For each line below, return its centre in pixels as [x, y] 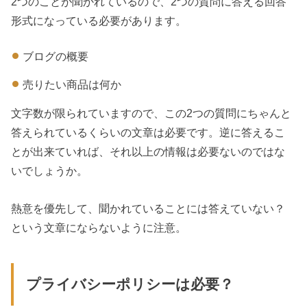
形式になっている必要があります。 [99, 20]
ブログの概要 [55, 57]
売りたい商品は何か [72, 84]
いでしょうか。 [50, 171]
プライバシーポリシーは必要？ [130, 285]
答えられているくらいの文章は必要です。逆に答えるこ [148, 133]
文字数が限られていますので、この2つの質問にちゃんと [151, 113]
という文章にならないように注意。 [99, 227]
